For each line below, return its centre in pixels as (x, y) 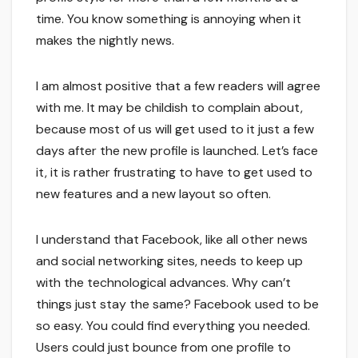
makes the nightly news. (105, 41)
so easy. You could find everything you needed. (173, 326)
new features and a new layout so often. (153, 194)
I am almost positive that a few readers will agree (178, 86)
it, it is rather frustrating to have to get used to (174, 173)
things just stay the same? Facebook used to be (177, 304)
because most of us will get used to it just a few (175, 129)
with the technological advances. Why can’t (163, 283)
